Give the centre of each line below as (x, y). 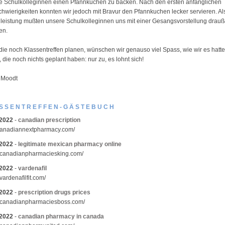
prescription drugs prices (54, 192)
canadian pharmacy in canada (61, 216)
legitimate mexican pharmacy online (70, 144)
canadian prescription (49, 120)
